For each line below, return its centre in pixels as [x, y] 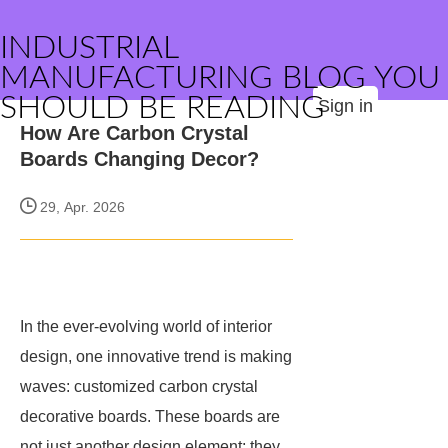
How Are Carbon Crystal [134, 133]
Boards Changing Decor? [139, 159]
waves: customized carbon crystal [139, 386]
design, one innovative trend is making [156, 356]
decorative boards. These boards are [150, 416]
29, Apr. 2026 [80, 207]
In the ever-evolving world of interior [146, 326]
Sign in [345, 106]
